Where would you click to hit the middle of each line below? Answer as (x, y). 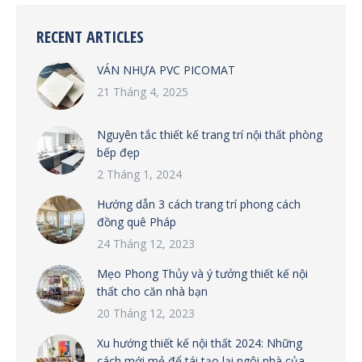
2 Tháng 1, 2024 (139, 174)
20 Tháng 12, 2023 (146, 313)
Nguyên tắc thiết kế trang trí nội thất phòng (210, 134)
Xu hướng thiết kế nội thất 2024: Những (200, 343)
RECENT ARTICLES (90, 36)
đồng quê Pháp (137, 221)
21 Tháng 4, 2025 (143, 91)
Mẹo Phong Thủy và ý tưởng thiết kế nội (202, 273)
